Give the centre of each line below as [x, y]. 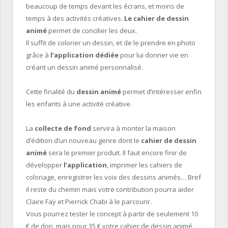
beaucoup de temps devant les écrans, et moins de [105, 6]
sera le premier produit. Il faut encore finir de [117, 153]
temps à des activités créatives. [75, 18]
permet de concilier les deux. [92, 30]
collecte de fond [63, 129]
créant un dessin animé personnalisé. [84, 67]
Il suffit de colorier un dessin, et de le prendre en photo [111, 42]
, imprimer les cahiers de [145, 165]
